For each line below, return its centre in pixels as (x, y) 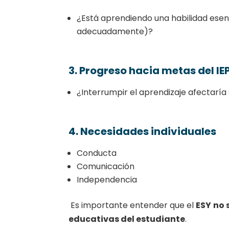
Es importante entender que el (132, 205)
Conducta (97, 153)
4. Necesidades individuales (143, 131)
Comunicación (106, 166)
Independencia (107, 179)
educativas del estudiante (127, 219)
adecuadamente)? (115, 31)
